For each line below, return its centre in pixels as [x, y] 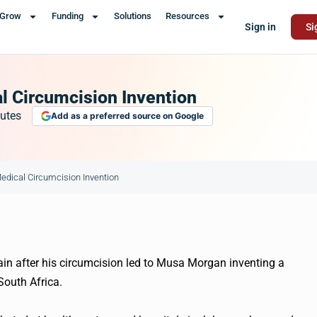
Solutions [132, 16]
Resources [187, 16]
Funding [67, 16]
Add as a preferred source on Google [127, 116]
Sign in [260, 27]
